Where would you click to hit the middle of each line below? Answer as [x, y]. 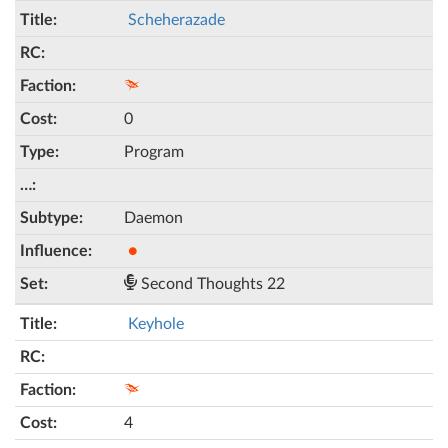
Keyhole [156, 324]
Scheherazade [176, 20]
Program [154, 152]
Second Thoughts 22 [211, 284]
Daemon [153, 218]
